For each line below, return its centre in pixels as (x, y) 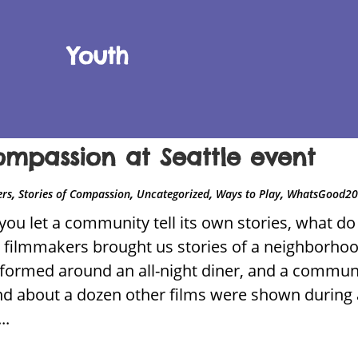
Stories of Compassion (75, 194)
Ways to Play (249, 194)
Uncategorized (173, 194)
